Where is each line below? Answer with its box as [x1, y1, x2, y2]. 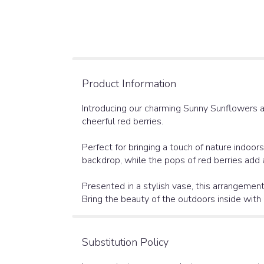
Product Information [82, 76, 176, 91]
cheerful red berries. [82, 114, 163, 128]
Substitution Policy [82, 235, 169, 249]
